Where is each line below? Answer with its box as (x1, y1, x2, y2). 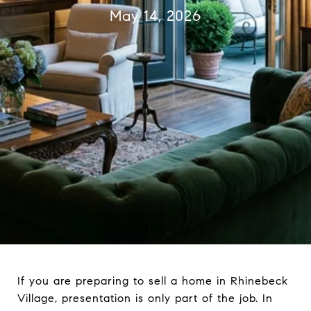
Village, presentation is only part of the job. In (17, 292, 273, 305)
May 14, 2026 (110, 7, 201, 25)
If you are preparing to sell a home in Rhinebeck (17, 274, 288, 287)
